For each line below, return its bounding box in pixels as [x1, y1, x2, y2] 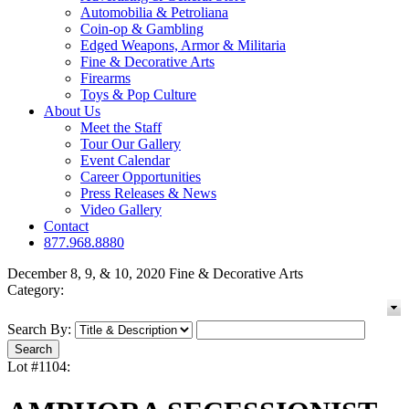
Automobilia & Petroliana [80, 5, 228, 21]
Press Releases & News [80, 185, 216, 202]
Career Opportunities [80, 169, 201, 185]
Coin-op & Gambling [80, 21, 204, 37]
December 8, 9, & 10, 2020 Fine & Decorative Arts [7, 266, 303, 282]
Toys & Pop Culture [80, 87, 196, 103]
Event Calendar [80, 152, 170, 169]
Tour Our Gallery [80, 136, 181, 152]
